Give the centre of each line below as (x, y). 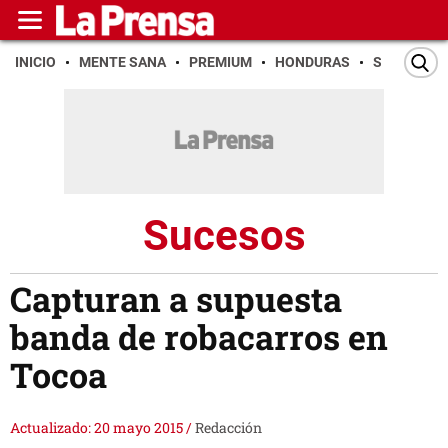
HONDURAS (312, 62)
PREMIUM (220, 62)
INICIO (35, 62)
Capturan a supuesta (176, 299)
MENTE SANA (122, 62)
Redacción (228, 428)
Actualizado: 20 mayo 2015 (98, 428)
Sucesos (224, 235)
